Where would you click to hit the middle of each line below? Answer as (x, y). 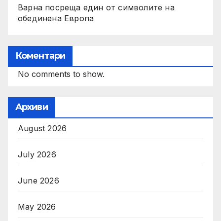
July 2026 (37, 155)
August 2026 (42, 129)
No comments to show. (61, 74)
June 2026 (38, 181)
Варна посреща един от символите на (96, 8)
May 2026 (37, 207)
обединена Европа (56, 18)
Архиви (32, 107)
